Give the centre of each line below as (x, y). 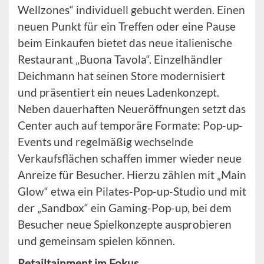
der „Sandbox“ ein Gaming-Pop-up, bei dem (125, 208)
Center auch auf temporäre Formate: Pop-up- (130, 126)
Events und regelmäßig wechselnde (105, 142)
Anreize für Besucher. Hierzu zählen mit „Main (132, 175)
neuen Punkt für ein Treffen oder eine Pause (127, 27)
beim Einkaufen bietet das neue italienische (125, 43)
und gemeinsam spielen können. (96, 241)
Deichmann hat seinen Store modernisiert (121, 76)
